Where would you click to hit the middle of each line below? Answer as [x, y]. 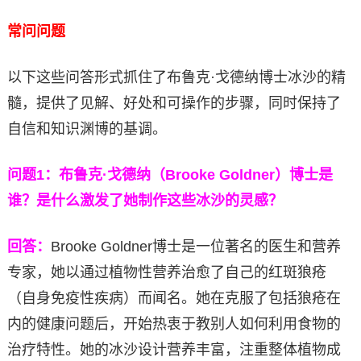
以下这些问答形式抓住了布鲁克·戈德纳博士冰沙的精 [176, 77]
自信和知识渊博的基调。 [87, 129]
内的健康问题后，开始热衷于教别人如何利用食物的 [174, 324]
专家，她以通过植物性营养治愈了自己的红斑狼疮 [166, 272]
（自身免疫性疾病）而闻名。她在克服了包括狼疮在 [174, 298]
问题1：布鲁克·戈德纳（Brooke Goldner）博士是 [170, 175]
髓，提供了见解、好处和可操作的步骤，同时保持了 [174, 103]
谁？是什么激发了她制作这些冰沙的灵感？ [145, 201]
